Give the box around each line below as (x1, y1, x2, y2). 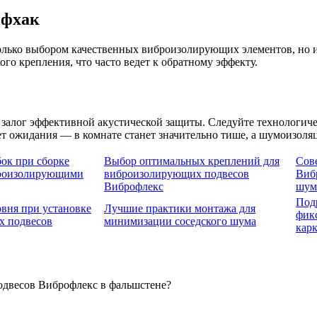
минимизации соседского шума (104, 215, 256, 228)
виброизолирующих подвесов (104, 168, 249, 180)
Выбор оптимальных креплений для (104, 155, 279, 168)
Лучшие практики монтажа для (104, 202, 255, 215)
